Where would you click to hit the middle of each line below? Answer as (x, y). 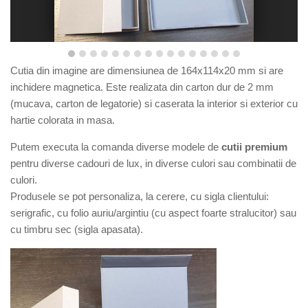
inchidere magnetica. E (62, 87)
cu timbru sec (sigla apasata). (77, 229)
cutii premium (254, 146)
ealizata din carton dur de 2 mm (203, 87)
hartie (24, 120)
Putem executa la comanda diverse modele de (116, 146)
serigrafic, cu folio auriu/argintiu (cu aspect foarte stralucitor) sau (153, 212)
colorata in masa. (76, 120)
